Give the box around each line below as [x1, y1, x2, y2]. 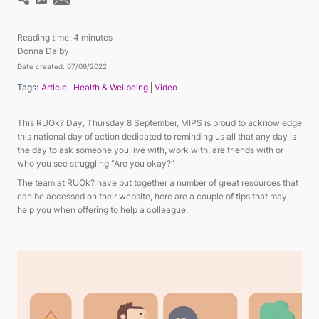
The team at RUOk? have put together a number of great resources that [17, 177, 298, 188]
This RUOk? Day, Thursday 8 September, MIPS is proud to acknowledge [17, 117, 302, 128]
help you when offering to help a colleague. [17, 204, 188, 215]
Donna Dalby [17, 46, 69, 56]
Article [41, 82, 67, 93]
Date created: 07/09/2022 [17, 62, 107, 70]
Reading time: [17, 32, 73, 43]
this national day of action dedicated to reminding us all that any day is [17, 131, 296, 142]
